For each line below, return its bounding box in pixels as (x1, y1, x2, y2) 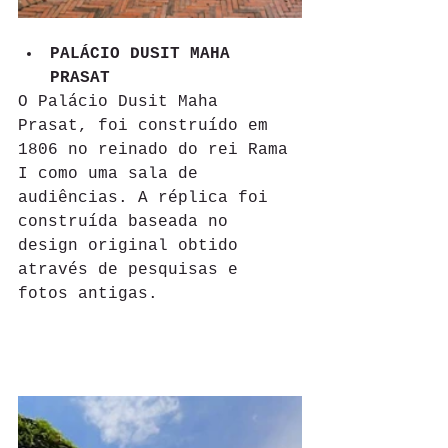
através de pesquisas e (18, 260, 248, 279)
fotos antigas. (18, 284, 158, 303)
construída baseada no (18, 212, 238, 231)
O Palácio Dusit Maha (18, 92, 228, 111)
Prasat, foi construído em (18, 116, 278, 135)
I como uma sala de (18, 164, 208, 183)
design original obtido (18, 236, 248, 255)
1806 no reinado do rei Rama (18, 140, 298, 159)
